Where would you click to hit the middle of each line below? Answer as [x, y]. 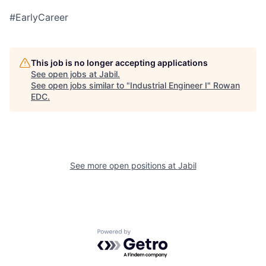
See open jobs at [65, 74]
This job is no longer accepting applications [119, 63]
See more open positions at [124, 166]
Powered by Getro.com [149, 235]
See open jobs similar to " [80, 85]
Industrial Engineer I [169, 85]
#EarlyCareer [39, 18]
